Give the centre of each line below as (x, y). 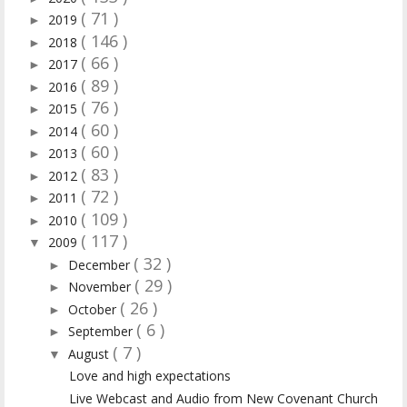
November (101, 287)
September (102, 332)
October (94, 309)
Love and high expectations (149, 376)
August (90, 353)
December (100, 264)
